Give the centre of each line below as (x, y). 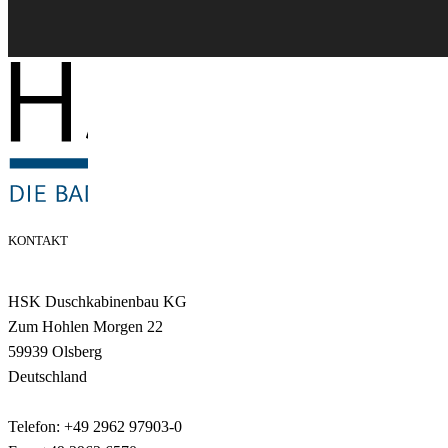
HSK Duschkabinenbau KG (97, 301)
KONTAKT (38, 240)
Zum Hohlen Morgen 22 (85, 326)
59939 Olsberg (55, 351)
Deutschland (47, 376)
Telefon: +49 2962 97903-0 (95, 426)
